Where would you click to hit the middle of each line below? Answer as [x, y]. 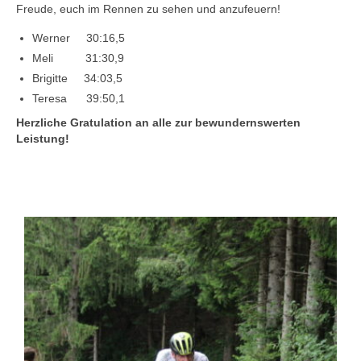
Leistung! [43, 139]
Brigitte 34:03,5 [77, 78]
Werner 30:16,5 [79, 38]
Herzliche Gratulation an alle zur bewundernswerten [158, 122]
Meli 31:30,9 [78, 58]
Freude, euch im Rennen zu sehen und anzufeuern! [148, 9]
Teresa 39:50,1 [79, 98]
